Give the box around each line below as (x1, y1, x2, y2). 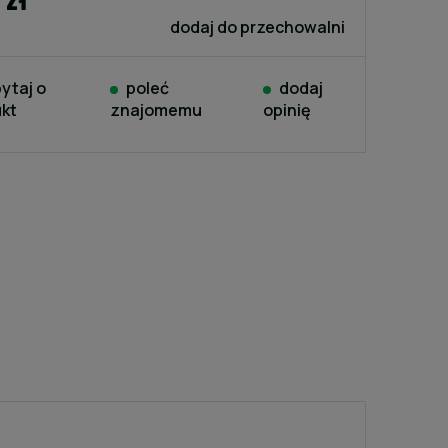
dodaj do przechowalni (169, 16, 345, 38)
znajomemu (109, 99, 202, 121)
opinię (263, 99, 312, 121)
